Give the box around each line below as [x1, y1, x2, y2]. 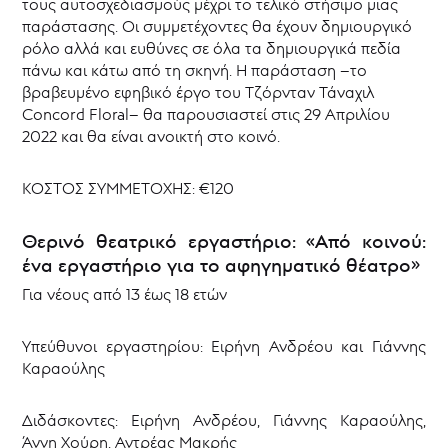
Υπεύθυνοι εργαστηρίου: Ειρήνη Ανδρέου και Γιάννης [22, 336, 426, 357]
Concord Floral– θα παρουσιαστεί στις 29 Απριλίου [22, 104, 391, 125]
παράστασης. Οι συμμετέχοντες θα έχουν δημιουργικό [22, 16, 413, 37]
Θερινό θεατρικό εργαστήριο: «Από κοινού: [22, 229, 426, 254]
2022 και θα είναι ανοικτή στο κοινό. [22, 126, 281, 147]
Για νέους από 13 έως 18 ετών [22, 284, 228, 305]
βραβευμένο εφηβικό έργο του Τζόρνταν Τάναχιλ [22, 82, 375, 103]
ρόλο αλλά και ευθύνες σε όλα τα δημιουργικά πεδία [22, 38, 402, 59]
